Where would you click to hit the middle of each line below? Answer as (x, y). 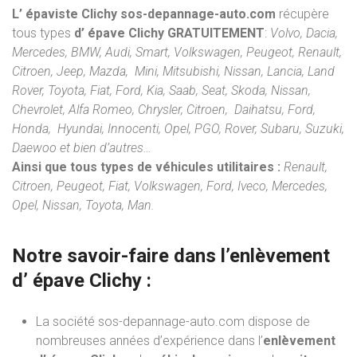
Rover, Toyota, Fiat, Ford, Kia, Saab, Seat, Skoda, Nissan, (161, 91)
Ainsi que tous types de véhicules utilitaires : (146, 167)
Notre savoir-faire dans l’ (121, 256)
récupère (304, 14)
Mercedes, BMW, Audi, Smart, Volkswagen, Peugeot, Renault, (177, 53)
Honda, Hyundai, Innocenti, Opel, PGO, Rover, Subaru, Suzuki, (178, 129)
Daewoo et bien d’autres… (82, 148)
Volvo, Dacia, (304, 33)
